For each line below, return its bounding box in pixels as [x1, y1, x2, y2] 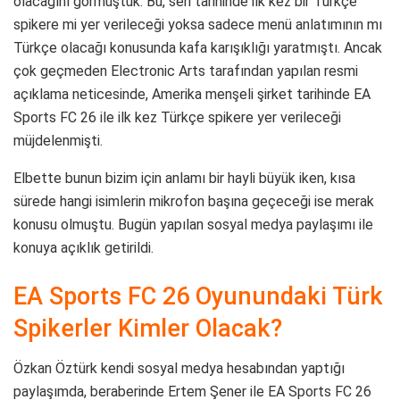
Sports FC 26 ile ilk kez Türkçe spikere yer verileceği [13, 109, 341, 127]
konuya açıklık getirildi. [13, 239, 154, 257]
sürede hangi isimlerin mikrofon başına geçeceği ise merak [13, 193, 374, 211]
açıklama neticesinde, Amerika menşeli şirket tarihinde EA [13, 86, 371, 104]
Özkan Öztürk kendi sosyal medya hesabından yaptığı [13, 359, 345, 377]
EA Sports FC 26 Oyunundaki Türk [13, 282, 383, 312]
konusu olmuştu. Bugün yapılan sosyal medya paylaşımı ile [13, 216, 373, 234]
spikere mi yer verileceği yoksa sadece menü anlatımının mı [13, 16, 382, 34]
